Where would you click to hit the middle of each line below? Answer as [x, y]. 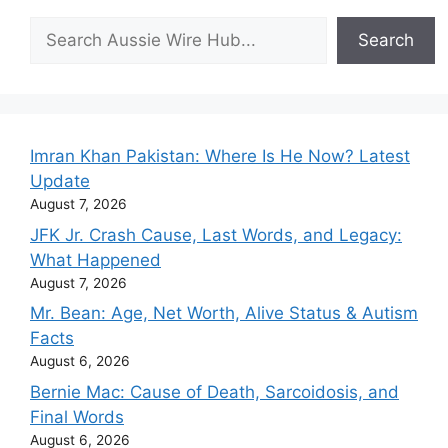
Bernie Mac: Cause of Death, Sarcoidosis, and [214, 391]
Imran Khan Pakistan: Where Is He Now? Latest [220, 156]
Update [60, 181]
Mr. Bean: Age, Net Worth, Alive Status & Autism [224, 313]
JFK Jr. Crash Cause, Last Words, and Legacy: [216, 234]
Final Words [77, 416]
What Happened [95, 259]
